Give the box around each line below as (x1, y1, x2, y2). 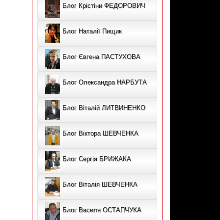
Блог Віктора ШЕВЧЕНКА (62, 130, 138, 137)
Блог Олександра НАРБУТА (62, 79, 147, 86)
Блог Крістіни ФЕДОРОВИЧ (62, 2, 145, 10)
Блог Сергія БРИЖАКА (62, 155, 131, 163)
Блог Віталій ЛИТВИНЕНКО (62, 104, 145, 112)
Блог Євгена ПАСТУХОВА (62, 53, 140, 61)
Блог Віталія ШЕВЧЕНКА (62, 181, 137, 189)
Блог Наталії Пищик (62, 27, 122, 35)
